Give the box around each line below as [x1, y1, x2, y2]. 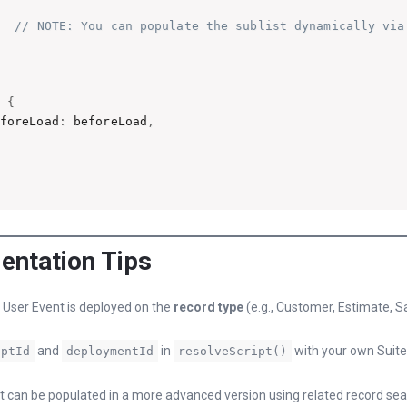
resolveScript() [178, 344, 287, 358]
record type [174, 300, 243, 314]
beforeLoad [65, 114, 148, 128]
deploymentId [66, 344, 154, 358]
